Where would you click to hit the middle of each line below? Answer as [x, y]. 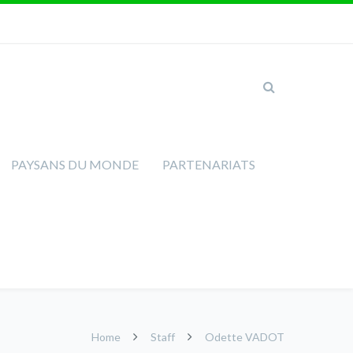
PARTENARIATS [209, 164]
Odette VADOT [243, 337]
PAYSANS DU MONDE [75, 164]
